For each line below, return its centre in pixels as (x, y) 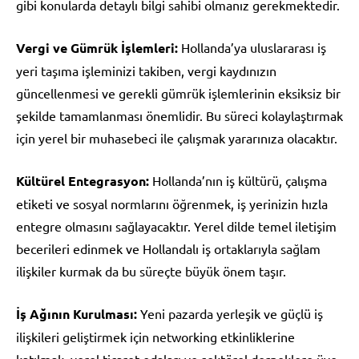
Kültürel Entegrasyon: (83, 180)
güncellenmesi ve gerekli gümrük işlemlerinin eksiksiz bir (178, 93)
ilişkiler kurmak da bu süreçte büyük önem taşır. (151, 270)
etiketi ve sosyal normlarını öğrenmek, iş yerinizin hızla (172, 203)
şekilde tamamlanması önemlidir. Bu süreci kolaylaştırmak (179, 115)
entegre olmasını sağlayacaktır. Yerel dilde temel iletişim (176, 226)
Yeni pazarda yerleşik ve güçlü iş (230, 313)
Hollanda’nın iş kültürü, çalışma (238, 180)
